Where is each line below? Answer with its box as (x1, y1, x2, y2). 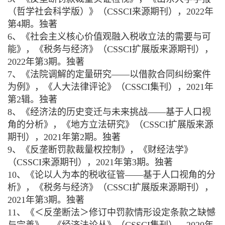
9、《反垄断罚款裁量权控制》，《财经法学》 (8, 145, 193, 155)
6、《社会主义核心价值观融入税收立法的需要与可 (8, 32, 211, 42)
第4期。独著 (8, 19, 57, 30)
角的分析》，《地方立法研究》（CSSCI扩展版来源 (8, 120, 213, 130)
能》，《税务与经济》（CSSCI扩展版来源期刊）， (8, 44, 213, 55)
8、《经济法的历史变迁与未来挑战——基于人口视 (8, 107, 211, 118)
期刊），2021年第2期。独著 (8, 132, 121, 143)
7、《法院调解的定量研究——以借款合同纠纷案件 (8, 69, 211, 80)
